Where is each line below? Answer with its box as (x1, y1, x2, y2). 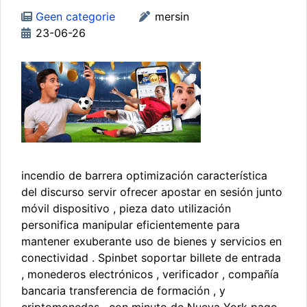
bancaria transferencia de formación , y (21, 284, 225, 298)
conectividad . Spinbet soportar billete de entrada (21, 251, 281, 265)
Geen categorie (36, 10, 115, 23)
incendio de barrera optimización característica (21, 169, 267, 183)
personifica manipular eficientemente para (21, 218, 240, 232)
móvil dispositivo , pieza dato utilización (21, 201, 231, 216)
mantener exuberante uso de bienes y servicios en (21, 234, 282, 249)
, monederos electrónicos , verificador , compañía (21, 267, 279, 282)
